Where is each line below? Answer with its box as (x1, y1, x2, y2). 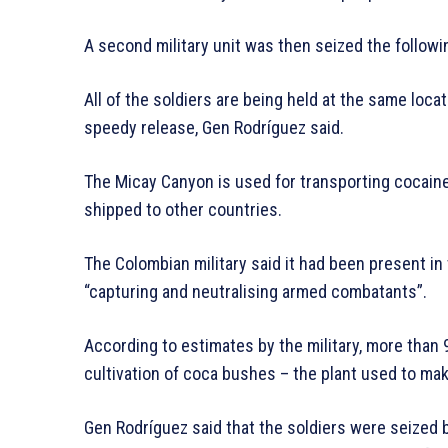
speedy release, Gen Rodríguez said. (84, 116, 344, 138)
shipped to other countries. (84, 198, 282, 220)
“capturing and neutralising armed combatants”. (84, 280, 427, 302)
